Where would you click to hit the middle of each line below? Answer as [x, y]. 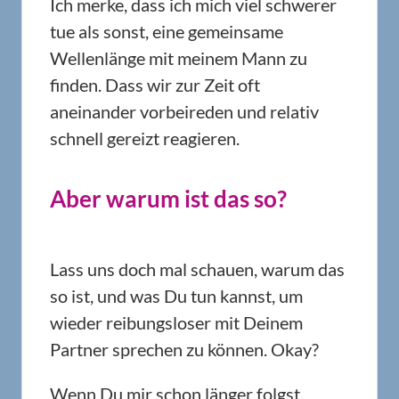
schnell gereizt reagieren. [145, 138]
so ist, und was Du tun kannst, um [176, 296]
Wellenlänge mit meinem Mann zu [179, 58]
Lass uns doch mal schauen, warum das [197, 269]
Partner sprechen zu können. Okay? [184, 349]
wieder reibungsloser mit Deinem [176, 322]
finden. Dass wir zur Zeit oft [155, 85]
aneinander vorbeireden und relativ [184, 111]
